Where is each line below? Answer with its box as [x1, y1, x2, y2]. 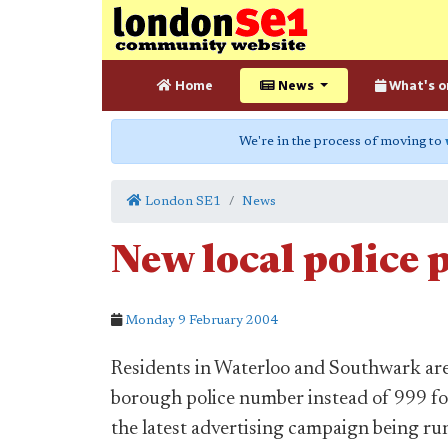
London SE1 [142, 195, 221, 208]
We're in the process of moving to [239, 135, 445, 148]
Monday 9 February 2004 [125, 314, 278, 327]
